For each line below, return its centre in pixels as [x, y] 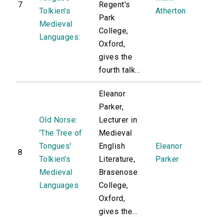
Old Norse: [58, 120]
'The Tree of [61, 133]
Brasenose [118, 172]
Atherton [171, 11]
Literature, [117, 159]
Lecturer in [118, 120]
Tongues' [55, 146]
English [112, 146]
